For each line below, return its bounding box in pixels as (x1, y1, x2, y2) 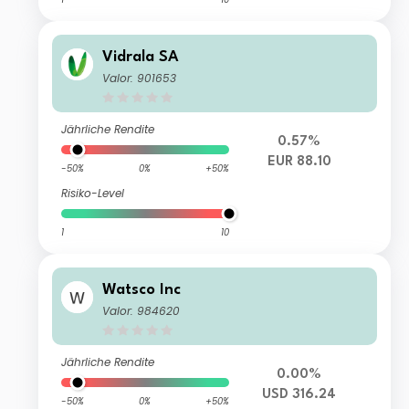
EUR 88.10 (267, 155, 331, 170)
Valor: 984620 (102, 303, 181, 320)
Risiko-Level (61, 185, 125, 202)
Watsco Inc (102, 282, 182, 299)
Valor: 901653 (102, 70, 177, 87)
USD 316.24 (262, 388, 337, 403)
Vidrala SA (102, 49, 180, 66)
